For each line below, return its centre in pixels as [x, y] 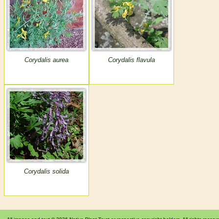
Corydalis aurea [46, 60]
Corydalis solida [46, 172]
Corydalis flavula [131, 60]
